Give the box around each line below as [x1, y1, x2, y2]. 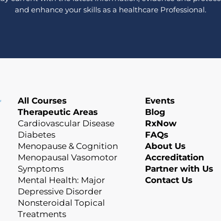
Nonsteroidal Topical [18, 198, 106, 208]
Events [145, 96, 175, 106]
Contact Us [145, 175, 193, 185]
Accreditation [145, 152, 205, 162]
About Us [145, 141, 186, 151]
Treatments [18, 209, 67, 219]
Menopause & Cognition [18, 141, 118, 151]
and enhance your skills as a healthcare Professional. [15, 5, 206, 14]
